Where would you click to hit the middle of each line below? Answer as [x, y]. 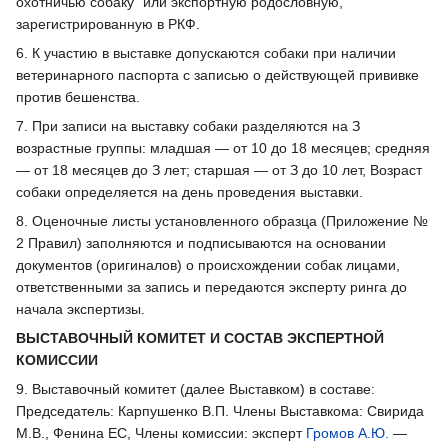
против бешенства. [78, 96]
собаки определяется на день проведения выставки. [189, 191]
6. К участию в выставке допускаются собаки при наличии [206, 52]
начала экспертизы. [80, 308]
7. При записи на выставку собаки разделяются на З [188, 125]
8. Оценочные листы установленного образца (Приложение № [222, 220]
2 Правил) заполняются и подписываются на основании [201, 242]
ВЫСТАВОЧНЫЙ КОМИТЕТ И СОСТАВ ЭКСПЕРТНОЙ [200, 337]
